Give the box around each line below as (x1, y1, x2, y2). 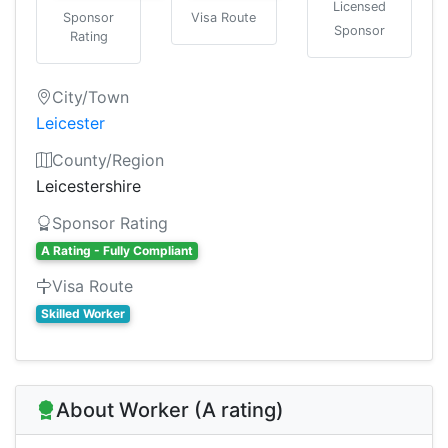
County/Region (52, 150, 164, 170)
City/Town (52, 87, 129, 107)
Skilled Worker (40, 306, 125, 321)
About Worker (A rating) (56, 398, 284, 422)
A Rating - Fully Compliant (40, 243, 193, 258)
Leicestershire (36, 176, 141, 196)
